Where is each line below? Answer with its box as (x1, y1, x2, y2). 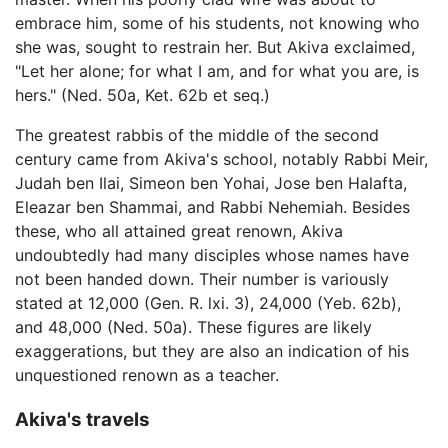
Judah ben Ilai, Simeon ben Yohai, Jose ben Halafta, (15, 173, 407, 194)
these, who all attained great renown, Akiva (15, 221, 343, 242)
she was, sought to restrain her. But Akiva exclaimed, (15, 37, 415, 58)
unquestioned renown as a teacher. (15, 365, 279, 386)
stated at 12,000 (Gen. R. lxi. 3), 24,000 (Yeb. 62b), (15, 293, 401, 314)
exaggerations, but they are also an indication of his (15, 341, 409, 362)
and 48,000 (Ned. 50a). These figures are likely (15, 317, 372, 338)
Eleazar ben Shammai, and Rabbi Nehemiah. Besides (15, 197, 410, 218)
